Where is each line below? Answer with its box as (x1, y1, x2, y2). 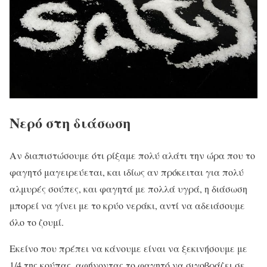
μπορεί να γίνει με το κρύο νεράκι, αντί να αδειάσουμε (10, 198, 245, 212)
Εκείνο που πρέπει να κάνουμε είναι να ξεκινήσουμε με (10, 241, 247, 254)
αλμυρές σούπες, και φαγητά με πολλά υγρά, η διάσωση (10, 182, 247, 195)
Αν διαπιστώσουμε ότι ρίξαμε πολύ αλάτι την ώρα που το (10, 148, 255, 162)
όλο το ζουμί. (10, 215, 64, 228)
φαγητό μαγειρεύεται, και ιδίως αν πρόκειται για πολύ (10, 165, 244, 178)
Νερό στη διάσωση (10, 111, 131, 133)
